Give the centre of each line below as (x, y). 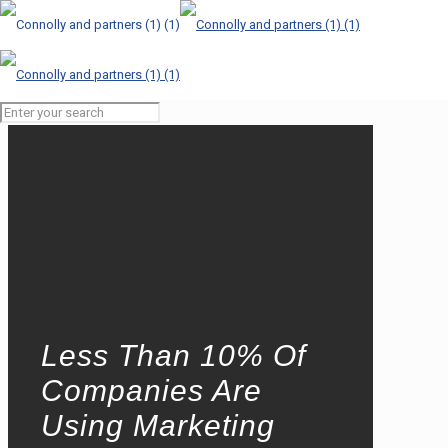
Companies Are (151, 391)
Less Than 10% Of (173, 356)
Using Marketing (158, 426)
